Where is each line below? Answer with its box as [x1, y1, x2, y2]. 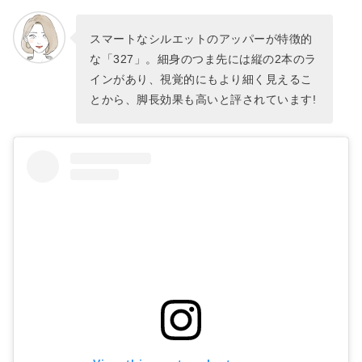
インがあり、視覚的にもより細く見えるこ [90, 72, 313, 86]
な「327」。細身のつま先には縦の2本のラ [90, 52, 317, 65]
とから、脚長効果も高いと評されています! [90, 92, 316, 106]
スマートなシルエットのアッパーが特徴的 [90, 32, 313, 45]
